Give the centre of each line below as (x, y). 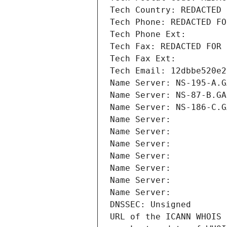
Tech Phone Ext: (148, 34)
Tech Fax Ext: (143, 59)
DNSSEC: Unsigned (150, 205)
